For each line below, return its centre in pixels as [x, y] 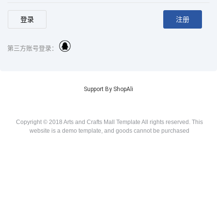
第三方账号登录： [32, 48]
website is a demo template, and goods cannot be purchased [110, 131]
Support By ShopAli [108, 89]
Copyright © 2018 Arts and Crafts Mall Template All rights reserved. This [110, 122]
